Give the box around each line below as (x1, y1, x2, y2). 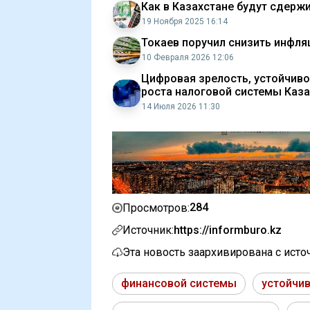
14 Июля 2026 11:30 (142, 102, 220, 111)
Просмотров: (122, 201, 190, 215)
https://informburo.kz (174, 224, 282, 237)
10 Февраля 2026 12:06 (142, 53, 234, 62)
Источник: (122, 224, 174, 237)
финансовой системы (121, 277, 237, 291)
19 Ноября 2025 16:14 (142, 17, 228, 26)
